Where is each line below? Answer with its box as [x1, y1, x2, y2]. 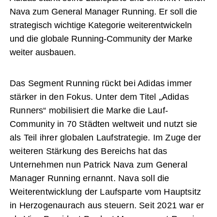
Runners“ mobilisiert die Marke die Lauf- [10, 106, 169, 116]
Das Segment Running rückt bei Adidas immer [10, 78, 192, 89]
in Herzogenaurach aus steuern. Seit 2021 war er [10, 201, 204, 211]
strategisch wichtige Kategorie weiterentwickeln [10, 20, 192, 31]
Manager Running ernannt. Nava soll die [10, 173, 170, 184]
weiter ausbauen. [10, 47, 78, 58]
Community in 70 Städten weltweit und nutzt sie [10, 119, 198, 129]
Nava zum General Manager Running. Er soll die [10, 7, 197, 17]
